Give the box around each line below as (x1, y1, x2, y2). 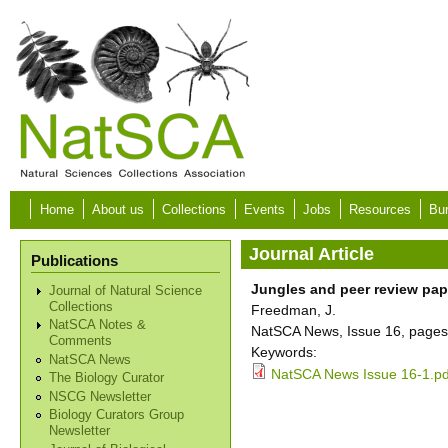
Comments (49, 334, 113, 349)
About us (92, 203, 144, 217)
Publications (31, 252, 118, 269)
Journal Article (249, 244, 375, 264)
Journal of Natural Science (49, 283, 203, 298)
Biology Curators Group (49, 408, 185, 423)
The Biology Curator (49, 371, 165, 386)
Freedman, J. (251, 302, 337, 318)
